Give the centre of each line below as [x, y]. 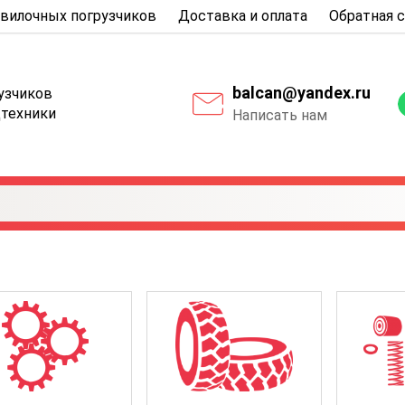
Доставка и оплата [243, 16]
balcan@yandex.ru [301, 93]
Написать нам [280, 116]
